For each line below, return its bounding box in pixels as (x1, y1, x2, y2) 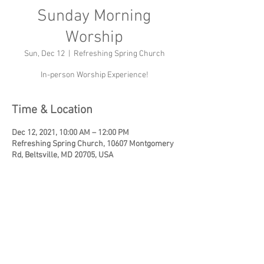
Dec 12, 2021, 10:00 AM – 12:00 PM (12, 128, 129, 138)
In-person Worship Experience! (40, 70, 148, 80)
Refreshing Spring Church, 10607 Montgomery (12, 139, 174, 149)
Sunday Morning (37, 6, 151, 27)
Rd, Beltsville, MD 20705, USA (12, 150, 113, 160)
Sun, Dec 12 (24, 49, 65, 59)
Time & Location (12, 103, 93, 117)
